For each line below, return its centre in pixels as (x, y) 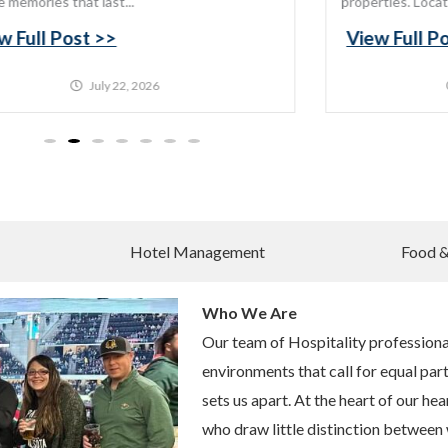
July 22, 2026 (123, 85)
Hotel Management (198, 252)
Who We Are (249, 313)
